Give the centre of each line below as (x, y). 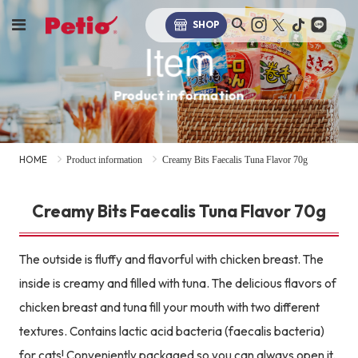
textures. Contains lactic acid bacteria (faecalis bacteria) (171, 331)
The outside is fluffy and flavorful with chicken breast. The (171, 259)
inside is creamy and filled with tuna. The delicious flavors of (177, 283)
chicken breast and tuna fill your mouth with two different (169, 307)
